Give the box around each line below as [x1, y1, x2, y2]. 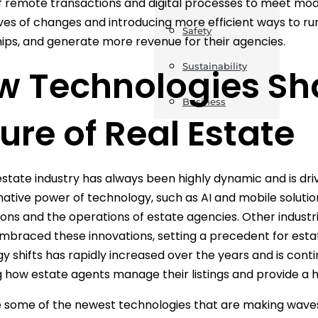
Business [182, 96, 226, 107]
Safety [182, 25, 212, 36]
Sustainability [182, 60, 247, 72]
